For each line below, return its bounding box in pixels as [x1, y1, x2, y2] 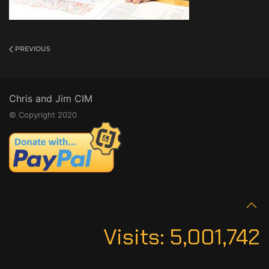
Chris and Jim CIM [9, 92, 92, 105]
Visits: [103, 223, 170, 251]
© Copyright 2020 [9, 110, 77, 120]
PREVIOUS [13, 44, 50, 53]
